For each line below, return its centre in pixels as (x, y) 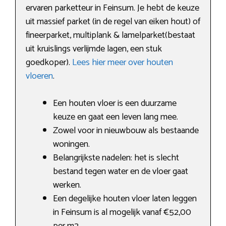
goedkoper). (49, 63)
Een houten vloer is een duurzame (115, 104)
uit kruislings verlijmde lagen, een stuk (94, 49)
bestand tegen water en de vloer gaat (121, 172)
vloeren (39, 76)
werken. (67, 185)
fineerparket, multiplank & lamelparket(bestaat (110, 36)
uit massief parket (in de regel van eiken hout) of (113, 22)
